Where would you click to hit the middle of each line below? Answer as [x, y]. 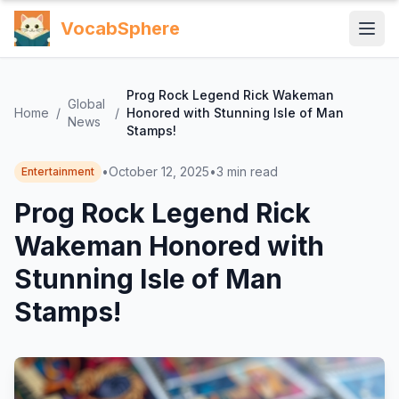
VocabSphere [120, 28]
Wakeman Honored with [169, 246]
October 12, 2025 [159, 171]
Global [86, 104]
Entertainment [58, 171]
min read [252, 171]
